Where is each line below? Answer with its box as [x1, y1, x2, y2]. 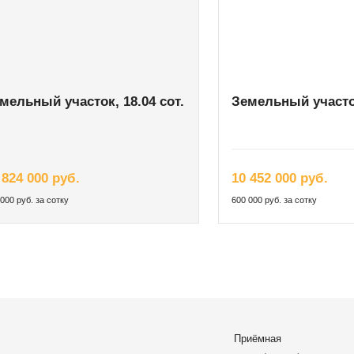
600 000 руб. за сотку [232, 195, 317, 205]
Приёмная [234, 333, 282, 345]
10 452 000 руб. [232, 171, 328, 186]
